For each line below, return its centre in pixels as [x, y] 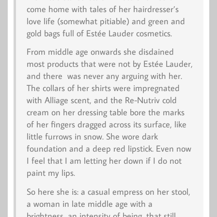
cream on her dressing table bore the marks [105, 112]
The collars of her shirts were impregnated [103, 88]
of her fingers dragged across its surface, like [106, 124]
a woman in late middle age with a [89, 203]
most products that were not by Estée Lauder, [109, 64]
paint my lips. [51, 173]
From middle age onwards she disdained [100, 52]
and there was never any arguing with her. [104, 76]
